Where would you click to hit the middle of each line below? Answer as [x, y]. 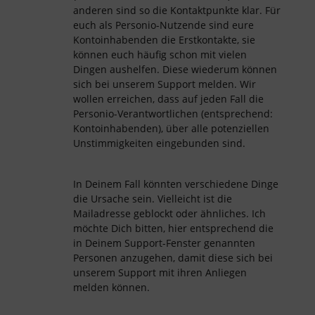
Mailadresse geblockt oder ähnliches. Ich [169, 213]
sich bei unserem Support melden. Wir [165, 84]
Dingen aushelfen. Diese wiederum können [175, 69]
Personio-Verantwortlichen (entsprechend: [173, 114]
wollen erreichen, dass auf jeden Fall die [168, 99]
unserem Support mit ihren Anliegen [160, 272]
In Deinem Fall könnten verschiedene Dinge [176, 184]
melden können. [111, 287]
